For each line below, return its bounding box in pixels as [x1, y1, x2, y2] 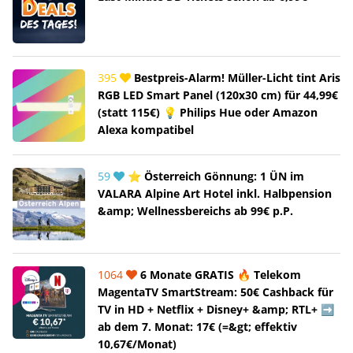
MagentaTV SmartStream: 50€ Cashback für [98, 284, 333, 299]
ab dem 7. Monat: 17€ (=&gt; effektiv [98, 318, 297, 334]
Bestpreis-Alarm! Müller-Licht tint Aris [131, 69, 340, 85]
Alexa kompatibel [98, 121, 194, 137]
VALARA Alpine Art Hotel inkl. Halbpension [98, 185, 332, 201]
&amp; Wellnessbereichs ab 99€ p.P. [98, 203, 293, 218]
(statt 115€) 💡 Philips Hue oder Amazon [98, 104, 318, 120]
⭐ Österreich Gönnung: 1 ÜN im [124, 168, 304, 184]
